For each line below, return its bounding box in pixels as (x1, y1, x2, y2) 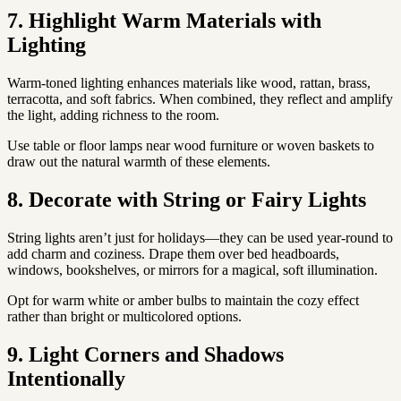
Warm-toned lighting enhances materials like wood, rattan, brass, (7, 74, 371, 90)
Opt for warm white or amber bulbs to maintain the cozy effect (7, 292, 359, 308)
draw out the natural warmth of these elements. (7, 153, 270, 169)
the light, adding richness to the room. (7, 107, 219, 123)
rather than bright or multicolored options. (7, 308, 242, 324)
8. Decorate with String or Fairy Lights (7, 187, 366, 211)
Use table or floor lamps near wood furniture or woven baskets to (7, 137, 374, 153)
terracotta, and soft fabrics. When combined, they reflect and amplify (7, 90, 393, 107)
